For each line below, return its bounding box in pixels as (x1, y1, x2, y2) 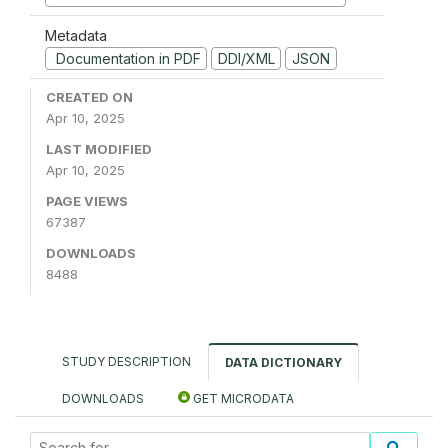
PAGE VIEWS (46, 193, 128, 209)
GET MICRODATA (190, 391, 294, 406)
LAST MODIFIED (46, 141, 152, 157)
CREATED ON (46, 89, 133, 105)
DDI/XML (217, 49, 275, 67)
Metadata (45, 26, 107, 44)
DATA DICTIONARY (225, 355, 342, 370)
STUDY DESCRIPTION (62, 354, 191, 369)
